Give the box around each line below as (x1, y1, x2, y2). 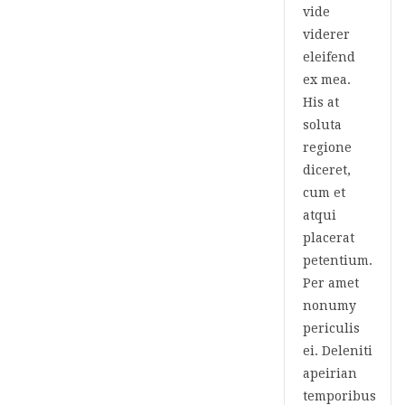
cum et (303, 185, 345, 200)
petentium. (303, 253, 372, 268)
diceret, (303, 163, 351, 177)
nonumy (303, 298, 356, 313)
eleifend (303, 50, 355, 64)
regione (303, 140, 352, 155)
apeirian (303, 366, 357, 381)
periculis (303, 321, 360, 335)
